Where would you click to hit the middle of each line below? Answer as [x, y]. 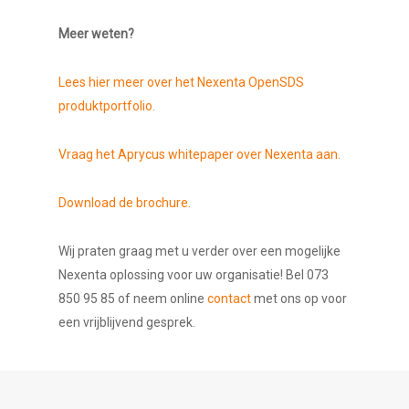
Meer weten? [96, 33]
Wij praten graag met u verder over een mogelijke [199, 251]
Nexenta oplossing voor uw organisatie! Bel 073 [194, 274]
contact [229, 298]
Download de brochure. [125, 202]
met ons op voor [299, 298]
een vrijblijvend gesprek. [127, 322]
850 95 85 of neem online [133, 298]
